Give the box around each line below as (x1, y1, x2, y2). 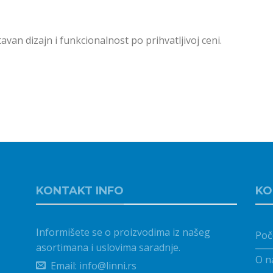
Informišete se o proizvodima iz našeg (35, 225, 210, 239)
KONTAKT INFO (35, 183, 124, 197)
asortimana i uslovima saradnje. (35, 241, 180, 255)
